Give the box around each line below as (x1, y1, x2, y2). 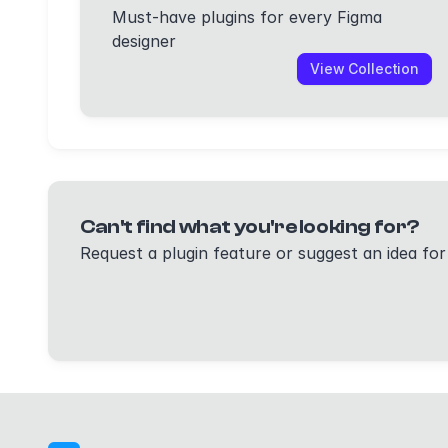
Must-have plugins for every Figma (112, 7, 382, 27)
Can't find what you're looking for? (80, 215, 419, 238)
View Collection (310, 60, 419, 77)
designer (112, 31, 176, 51)
